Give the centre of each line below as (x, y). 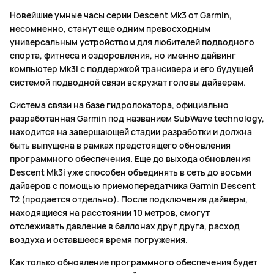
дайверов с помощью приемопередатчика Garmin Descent (133, 186)
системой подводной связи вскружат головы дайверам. (128, 83)
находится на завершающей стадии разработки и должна (131, 132)
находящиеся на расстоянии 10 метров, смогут (110, 213)
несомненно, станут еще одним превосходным (110, 29)
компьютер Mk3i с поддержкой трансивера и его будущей (131, 69)
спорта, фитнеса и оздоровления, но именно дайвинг (123, 56)
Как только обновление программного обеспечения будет (134, 262)
